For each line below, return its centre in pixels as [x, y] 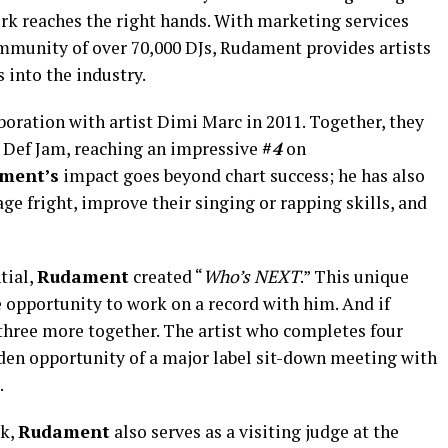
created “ [166, 277]
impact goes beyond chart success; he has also [242, 176]
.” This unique [354, 277]
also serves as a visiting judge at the [254, 432]
